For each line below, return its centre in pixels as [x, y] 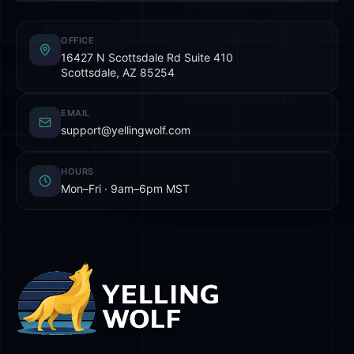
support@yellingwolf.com [126, 130]
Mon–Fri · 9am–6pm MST [125, 188]
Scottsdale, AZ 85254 [118, 72]
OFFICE [78, 40]
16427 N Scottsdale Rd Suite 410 [147, 57]
